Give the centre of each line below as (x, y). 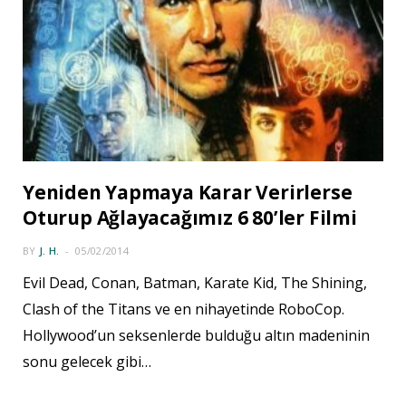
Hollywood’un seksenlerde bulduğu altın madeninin (196, 335)
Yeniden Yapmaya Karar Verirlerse (188, 192)
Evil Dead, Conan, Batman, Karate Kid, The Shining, (195, 282)
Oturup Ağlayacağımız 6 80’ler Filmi (190, 217)
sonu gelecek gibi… (87, 361)
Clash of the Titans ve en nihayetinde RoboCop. (184, 309)
